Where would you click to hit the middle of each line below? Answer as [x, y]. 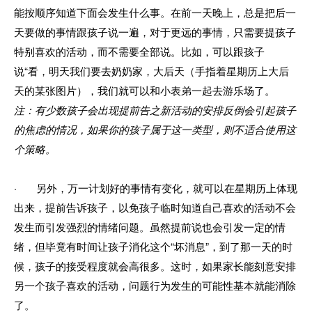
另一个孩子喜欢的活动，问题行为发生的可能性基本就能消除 [155, 285]
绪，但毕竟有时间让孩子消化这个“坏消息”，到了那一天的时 [153, 246]
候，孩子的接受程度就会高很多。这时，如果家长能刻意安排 [155, 265]
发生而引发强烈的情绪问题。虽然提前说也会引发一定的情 [150, 226]
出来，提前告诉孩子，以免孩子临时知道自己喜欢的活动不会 [155, 207]
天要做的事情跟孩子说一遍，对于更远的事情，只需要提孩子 [155, 31]
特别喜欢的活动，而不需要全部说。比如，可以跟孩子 [139, 51]
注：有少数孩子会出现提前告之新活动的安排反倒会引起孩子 [155, 109]
